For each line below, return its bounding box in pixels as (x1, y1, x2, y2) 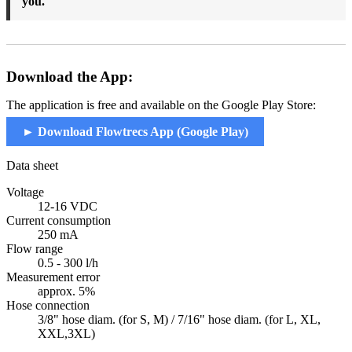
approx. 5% (38, 284, 95, 299)
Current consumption (6, 214, 111, 228)
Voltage (6, 185, 44, 200)
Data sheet (6, 159, 58, 173)
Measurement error (6, 270, 100, 284)
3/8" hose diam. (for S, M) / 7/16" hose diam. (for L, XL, (38, 313, 321, 327)
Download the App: (6, 68, 133, 86)
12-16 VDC (38, 200, 97, 214)
